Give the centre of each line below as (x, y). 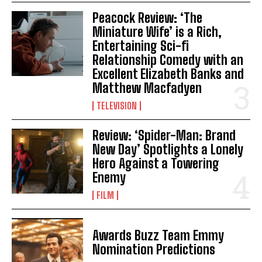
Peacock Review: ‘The (148, 18)
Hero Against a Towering (156, 164)
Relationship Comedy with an (168, 60)
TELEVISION (117, 106)
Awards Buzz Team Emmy (158, 236)
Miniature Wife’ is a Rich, (157, 32)
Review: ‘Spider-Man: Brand (164, 136)
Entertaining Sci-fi (141, 46)
